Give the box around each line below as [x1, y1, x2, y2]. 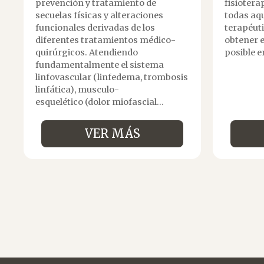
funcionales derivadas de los [35, 22, 156, 33]
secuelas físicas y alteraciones [35, 9, 164, 21]
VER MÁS [84, 126, 140, 141]
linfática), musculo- [35, 84, 120, 95]
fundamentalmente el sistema [35, 59, 164, 70]
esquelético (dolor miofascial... [35, 96, 164, 107]
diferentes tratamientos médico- [35, 34, 176, 45]
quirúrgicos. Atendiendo [35, 47, 138, 58]
